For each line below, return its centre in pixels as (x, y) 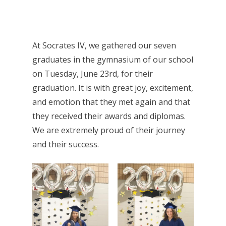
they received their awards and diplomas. (109, 116)
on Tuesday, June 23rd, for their (93, 74)
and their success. (66, 144)
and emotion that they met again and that (111, 102)
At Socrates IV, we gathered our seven (104, 45)
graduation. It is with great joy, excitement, (113, 88)
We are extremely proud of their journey (109, 130)
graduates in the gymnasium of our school (113, 60)
